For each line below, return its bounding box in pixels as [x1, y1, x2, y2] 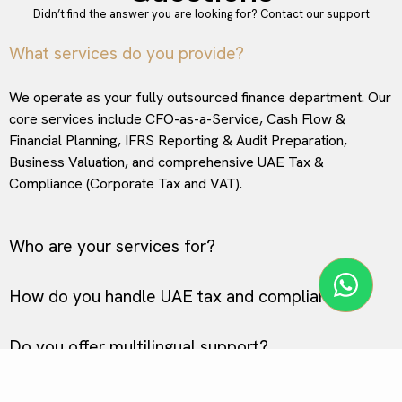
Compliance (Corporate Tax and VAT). [9, 173, 242, 193]
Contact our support [259, 6, 370, 22]
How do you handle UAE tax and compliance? [9, 284, 354, 308]
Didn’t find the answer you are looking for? [32, 6, 260, 22]
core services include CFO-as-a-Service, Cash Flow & [9, 109, 345, 128]
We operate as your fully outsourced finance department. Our [9, 87, 391, 107]
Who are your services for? [9, 234, 215, 258]
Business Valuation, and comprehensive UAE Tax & [9, 152, 324, 171]
